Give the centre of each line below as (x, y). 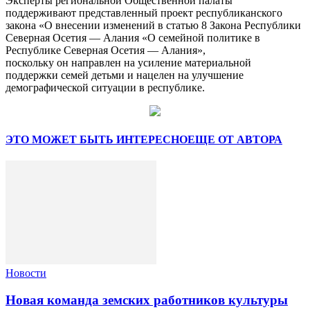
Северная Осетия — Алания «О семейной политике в (133, 37)
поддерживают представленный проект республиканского (144, 12)
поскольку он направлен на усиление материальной (128, 62)
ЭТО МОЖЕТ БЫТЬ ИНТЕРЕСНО (97, 140)
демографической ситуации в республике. (105, 87)
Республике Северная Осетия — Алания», (106, 50)
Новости (26, 273)
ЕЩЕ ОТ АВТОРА (235, 140)
